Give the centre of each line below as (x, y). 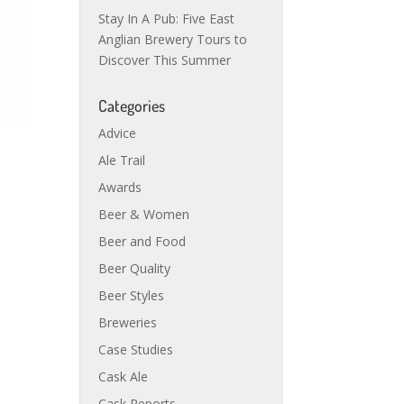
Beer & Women (144, 214)
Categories (132, 106)
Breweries (128, 322)
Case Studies (136, 349)
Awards (120, 187)
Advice (118, 133)
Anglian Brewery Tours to (173, 39)
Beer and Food (142, 241)
